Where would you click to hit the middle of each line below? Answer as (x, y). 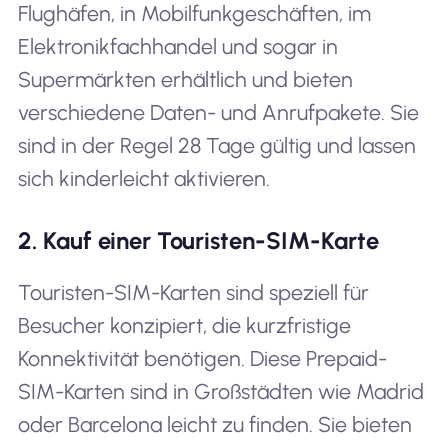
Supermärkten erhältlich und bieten (185, 80)
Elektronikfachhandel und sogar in (177, 47)
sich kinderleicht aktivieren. (143, 179)
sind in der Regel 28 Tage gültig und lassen (216, 146)
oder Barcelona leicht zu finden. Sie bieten (214, 424)
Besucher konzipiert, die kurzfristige (184, 325)
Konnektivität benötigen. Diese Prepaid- (202, 358)
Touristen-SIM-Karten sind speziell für (193, 292)
